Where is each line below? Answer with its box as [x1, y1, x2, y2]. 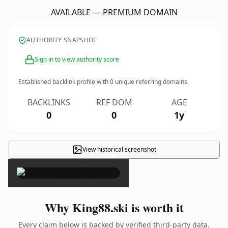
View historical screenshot [82, 145, 156, 154]
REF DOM [96, 97, 132, 108]
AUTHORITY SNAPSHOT [26, 36, 97, 44]
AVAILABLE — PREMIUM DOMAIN [50, 7, 178, 18]
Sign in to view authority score [35, 55, 119, 64]
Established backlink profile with [18, 77, 110, 86]
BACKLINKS [27, 97, 70, 108]
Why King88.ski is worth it [44, 198, 184, 216]
